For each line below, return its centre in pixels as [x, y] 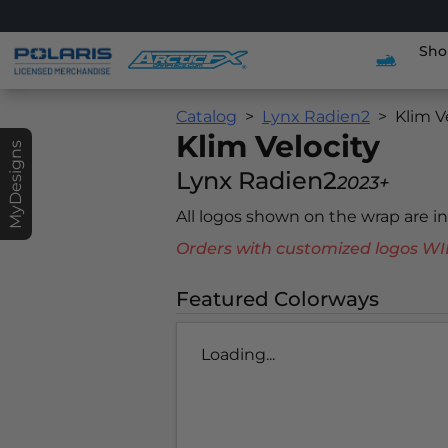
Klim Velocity [278, 146]
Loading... [238, 354]
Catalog [206, 116]
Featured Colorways [277, 299]
